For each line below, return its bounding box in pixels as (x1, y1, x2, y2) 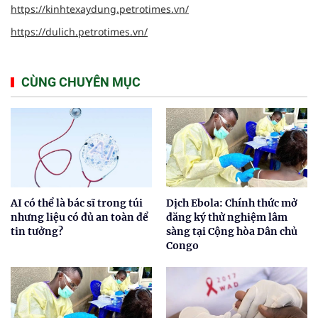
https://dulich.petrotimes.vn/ (11, 25, 148, 38)
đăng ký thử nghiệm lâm (166, 210, 287, 224)
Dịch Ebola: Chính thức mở (166, 196, 297, 209)
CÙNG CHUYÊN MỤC (21, 75, 141, 89)
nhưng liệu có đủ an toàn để (11, 210, 148, 224)
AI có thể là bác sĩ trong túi (11, 196, 143, 209)
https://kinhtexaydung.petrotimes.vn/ (11, 2, 189, 16)
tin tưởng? (11, 224, 63, 238)
